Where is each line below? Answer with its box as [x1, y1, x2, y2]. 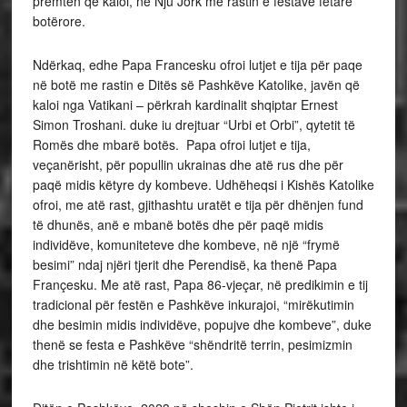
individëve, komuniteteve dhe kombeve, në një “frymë [32, 235, 340, 254]
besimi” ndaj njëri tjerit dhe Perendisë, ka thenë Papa [32, 255, 337, 274]
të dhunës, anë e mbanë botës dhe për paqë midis [32, 215, 323, 234]
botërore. [32, 12, 89, 31]
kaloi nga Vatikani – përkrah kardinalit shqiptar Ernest [32, 95, 338, 114]
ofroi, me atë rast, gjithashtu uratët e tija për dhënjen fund [32, 195, 363, 214]
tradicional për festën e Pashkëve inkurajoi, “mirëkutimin [32, 295, 354, 314]
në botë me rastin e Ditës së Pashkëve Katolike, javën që [32, 75, 360, 94]
